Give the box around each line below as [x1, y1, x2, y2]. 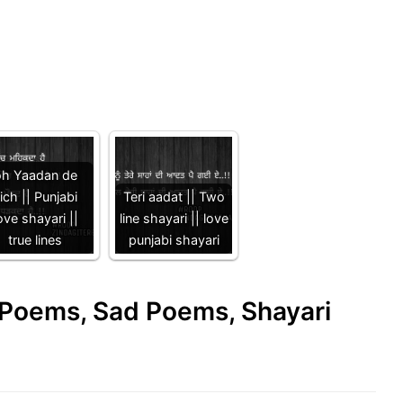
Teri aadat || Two [122, 189, 225, 205]
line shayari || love [119, 210, 228, 227]
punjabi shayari [128, 232, 219, 248]
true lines [8, 232, 62, 248]
